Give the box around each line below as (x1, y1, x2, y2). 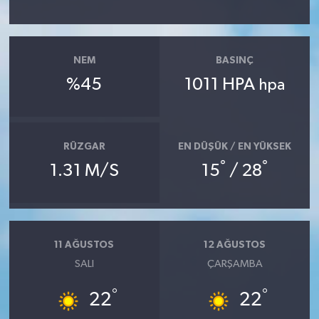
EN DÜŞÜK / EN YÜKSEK (178, 141, 292, 152)
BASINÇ (216, 55, 254, 66)
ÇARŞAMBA (206, 258, 263, 270)
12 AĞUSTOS (204, 239, 266, 250)
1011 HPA (184, 76, 259, 94)
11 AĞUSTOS (54, 239, 115, 250)
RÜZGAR (63, 141, 105, 152)
